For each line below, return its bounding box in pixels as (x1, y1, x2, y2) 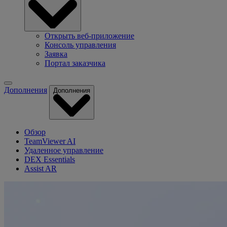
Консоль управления (45, 41, 116, 50)
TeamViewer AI (24, 137, 75, 146)
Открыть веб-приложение (45, 31, 134, 41)
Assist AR (24, 164, 57, 173)
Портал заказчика (45, 59, 105, 68)
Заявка (45, 50, 67, 59)
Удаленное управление (24, 146, 103, 155)
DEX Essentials (24, 155, 75, 164)
